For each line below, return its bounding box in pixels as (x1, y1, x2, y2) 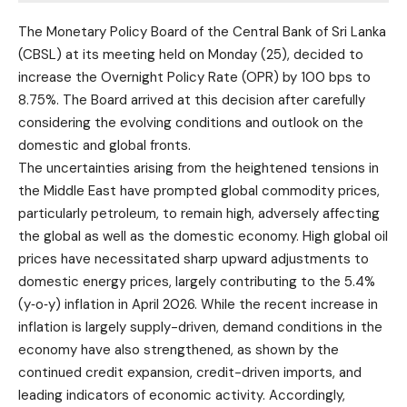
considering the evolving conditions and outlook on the (18, 113, 363, 132)
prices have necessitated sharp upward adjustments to (18, 249, 369, 268)
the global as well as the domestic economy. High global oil (18, 226, 388, 245)
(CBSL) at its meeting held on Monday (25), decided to (18, 45, 363, 64)
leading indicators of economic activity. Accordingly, (18, 385, 345, 404)
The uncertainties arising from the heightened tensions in (18, 158, 379, 177)
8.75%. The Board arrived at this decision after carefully (18, 90, 365, 109)
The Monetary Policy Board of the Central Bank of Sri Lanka (18, 22, 386, 41)
